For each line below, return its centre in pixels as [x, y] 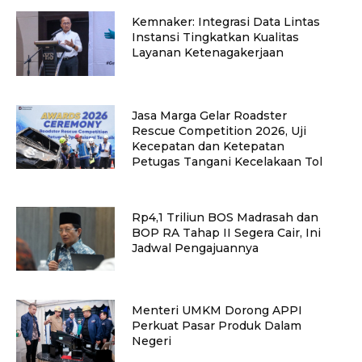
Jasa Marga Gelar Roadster [209, 115]
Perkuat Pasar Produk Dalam [216, 326]
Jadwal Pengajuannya [195, 248]
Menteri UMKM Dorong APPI [217, 311]
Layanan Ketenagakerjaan [207, 53]
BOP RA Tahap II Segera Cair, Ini [226, 232]
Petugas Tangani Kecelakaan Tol [227, 161]
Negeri [151, 341]
